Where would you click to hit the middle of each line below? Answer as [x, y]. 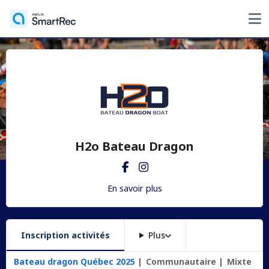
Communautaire [181, 261]
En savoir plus [134, 188]
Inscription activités [65, 235]
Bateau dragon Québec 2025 [74, 261]
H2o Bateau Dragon [134, 146]
